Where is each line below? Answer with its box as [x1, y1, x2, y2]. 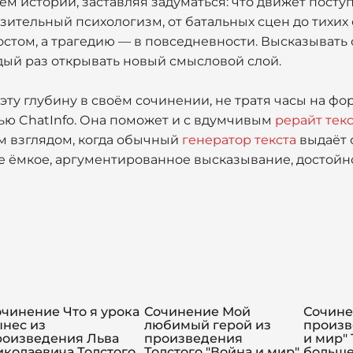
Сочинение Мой [144, 304, 251, 319]
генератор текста [182, 132, 296, 147]
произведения [144, 331, 243, 346]
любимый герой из [144, 318, 271, 333]
